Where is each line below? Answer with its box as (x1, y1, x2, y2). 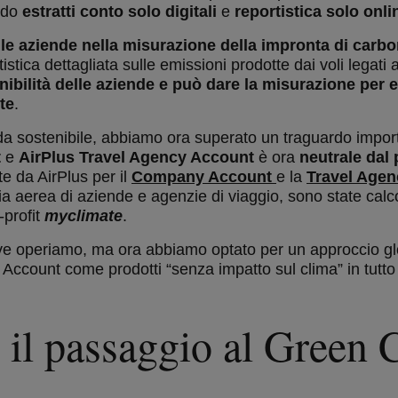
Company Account (131, 168, 276, 186)
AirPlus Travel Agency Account (19, 148, 254, 166)
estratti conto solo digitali (22, 3, 217, 20)
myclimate (44, 207, 123, 225)
